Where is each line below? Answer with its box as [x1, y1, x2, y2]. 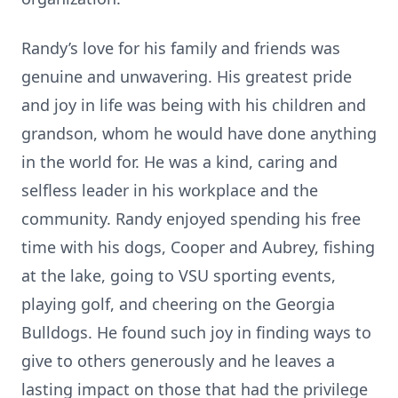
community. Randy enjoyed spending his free [21, 208, 361, 229]
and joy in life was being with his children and [21, 94, 366, 115]
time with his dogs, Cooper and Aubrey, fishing [21, 236, 375, 258]
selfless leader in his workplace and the [21, 179, 318, 201]
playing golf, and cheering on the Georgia [21, 293, 335, 314]
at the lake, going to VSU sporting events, [21, 265, 336, 286]
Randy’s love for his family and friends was [21, 37, 340, 59]
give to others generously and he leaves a [21, 350, 335, 371]
